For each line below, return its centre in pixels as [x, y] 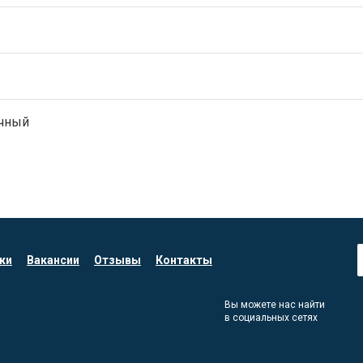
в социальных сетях [271, 318]
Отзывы [117, 260]
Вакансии [53, 260]
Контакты [184, 260]
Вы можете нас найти [274, 305]
